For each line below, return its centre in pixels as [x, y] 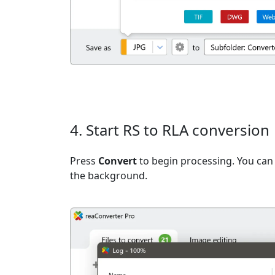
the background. [109, 176]
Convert [118, 161]
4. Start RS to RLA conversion [170, 130]
